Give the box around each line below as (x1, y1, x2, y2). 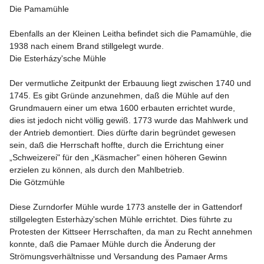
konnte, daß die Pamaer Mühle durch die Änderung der (9, 239, 218, 249)
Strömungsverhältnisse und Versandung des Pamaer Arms (9, 252, 230, 261)
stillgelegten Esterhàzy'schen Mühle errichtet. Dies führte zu (9, 214, 235, 224)
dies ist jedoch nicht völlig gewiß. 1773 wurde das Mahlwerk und (9, 115, 250, 125)
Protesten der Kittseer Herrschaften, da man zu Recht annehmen (9, 227, 255, 236)
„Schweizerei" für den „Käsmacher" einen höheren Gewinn (9, 153, 229, 162)
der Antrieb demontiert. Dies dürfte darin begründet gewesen (9, 128, 238, 137)
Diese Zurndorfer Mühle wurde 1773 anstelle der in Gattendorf (9, 202, 245, 212)
